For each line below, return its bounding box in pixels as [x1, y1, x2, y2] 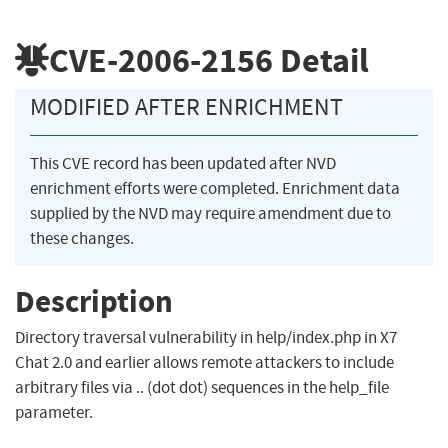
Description [15, 280, 173, 322]
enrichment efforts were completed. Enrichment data [30, 178, 400, 200]
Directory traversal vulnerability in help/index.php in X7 [15, 327, 397, 349]
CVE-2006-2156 [49, 37, 273, 83]
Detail [273, 37, 369, 83]
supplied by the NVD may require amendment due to [30, 203, 391, 225]
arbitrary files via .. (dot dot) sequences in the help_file [15, 377, 389, 399]
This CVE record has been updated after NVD [30, 153, 336, 175]
